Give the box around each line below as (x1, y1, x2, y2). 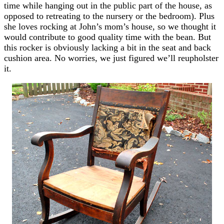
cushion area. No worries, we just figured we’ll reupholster (4, 52, 218, 63)
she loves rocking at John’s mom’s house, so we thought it (4, 21, 216, 31)
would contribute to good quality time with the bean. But (4, 31, 211, 42)
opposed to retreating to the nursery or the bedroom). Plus (4, 10, 214, 21)
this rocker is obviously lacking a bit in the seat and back (4, 42, 211, 52)
